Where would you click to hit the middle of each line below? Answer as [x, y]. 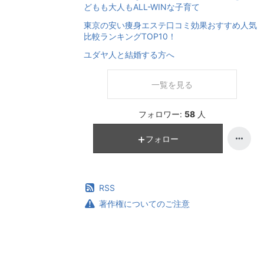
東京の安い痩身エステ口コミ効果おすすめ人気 [170, 25]
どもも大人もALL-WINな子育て [142, 7]
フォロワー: [160, 114]
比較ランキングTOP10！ [130, 37]
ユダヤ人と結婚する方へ [129, 55]
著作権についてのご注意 [145, 204]
